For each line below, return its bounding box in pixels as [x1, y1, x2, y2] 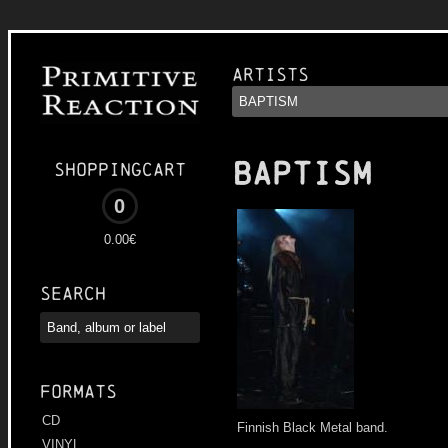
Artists [232, 64, 309, 85]
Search [40, 283, 106, 305]
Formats [40, 381, 117, 403]
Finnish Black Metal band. [237, 420, 388, 435]
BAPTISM [232, 156, 372, 192]
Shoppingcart [54, 159, 186, 181]
